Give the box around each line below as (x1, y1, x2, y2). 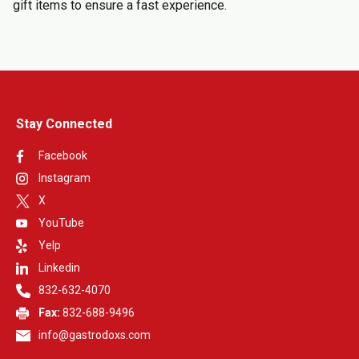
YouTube (38, 216, 84, 229)
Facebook (38, 148, 87, 162)
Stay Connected (16, 115, 112, 131)
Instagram (38, 171, 91, 184)
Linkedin (38, 260, 80, 274)
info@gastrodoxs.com (38, 328, 151, 341)
